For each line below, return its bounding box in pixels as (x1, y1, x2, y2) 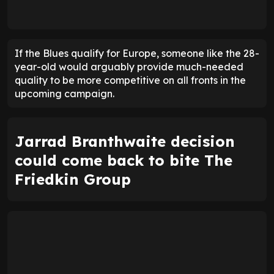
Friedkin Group (15, 169, 131, 188)
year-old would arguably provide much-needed (15, 60, 243, 73)
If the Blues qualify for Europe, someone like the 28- (15, 46, 259, 59)
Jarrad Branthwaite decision (15, 131, 235, 150)
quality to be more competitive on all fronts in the (15, 73, 246, 86)
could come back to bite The (15, 150, 232, 169)
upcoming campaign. (15, 87, 114, 100)
